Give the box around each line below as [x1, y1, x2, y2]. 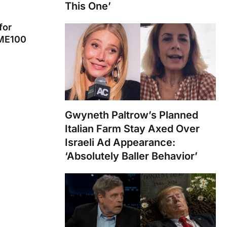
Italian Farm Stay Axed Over [65, 123, 200, 135]
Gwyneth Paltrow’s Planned [65, 109, 198, 122]
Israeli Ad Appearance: [65, 136, 175, 149]
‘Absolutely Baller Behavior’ [65, 150, 198, 163]
